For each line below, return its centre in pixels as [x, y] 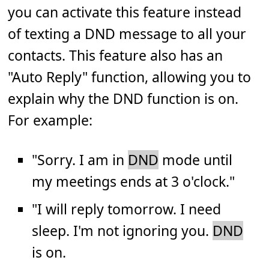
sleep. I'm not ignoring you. [122, 231]
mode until [196, 160]
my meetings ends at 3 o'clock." [134, 182]
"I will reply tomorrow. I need [127, 209]
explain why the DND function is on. [123, 99]
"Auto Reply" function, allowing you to [130, 77]
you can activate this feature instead [125, 12]
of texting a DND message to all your [127, 34]
